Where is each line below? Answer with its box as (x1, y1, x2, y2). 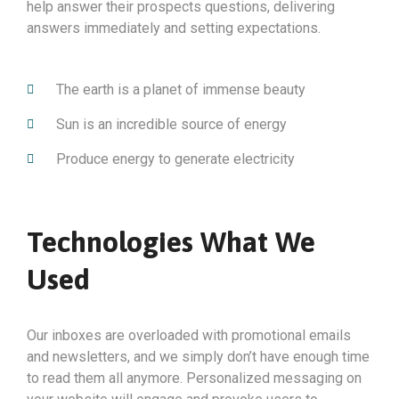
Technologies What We (27, 225, 315, 259)
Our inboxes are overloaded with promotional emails (27, 327, 351, 345)
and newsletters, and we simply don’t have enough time (27, 348, 370, 366)
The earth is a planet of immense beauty (55, 81, 305, 99)
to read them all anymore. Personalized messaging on (27, 370, 362, 387)
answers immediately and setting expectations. (27, 20, 321, 37)
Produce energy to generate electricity (55, 151, 295, 168)
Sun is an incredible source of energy (55, 116, 287, 134)
